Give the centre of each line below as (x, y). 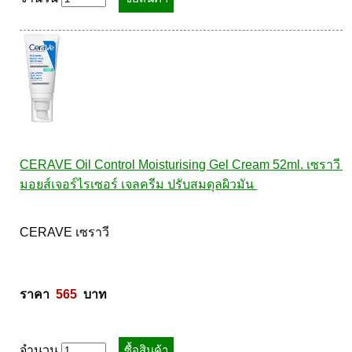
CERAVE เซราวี (66, 232)
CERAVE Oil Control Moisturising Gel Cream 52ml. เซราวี (180, 165)
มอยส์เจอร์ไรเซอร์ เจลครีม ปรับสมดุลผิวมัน (139, 184)
